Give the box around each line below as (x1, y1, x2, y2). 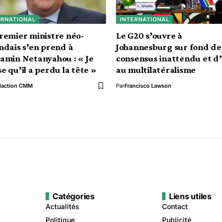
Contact (162, 202, 188, 211)
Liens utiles (168, 191, 212, 201)
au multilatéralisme (116, 64, 196, 75)
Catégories (53, 191, 95, 201)
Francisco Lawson (124, 82, 171, 89)
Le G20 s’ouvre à (116, 30, 182, 41)
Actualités (46, 202, 80, 211)
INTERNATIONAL (119, 15, 169, 23)
